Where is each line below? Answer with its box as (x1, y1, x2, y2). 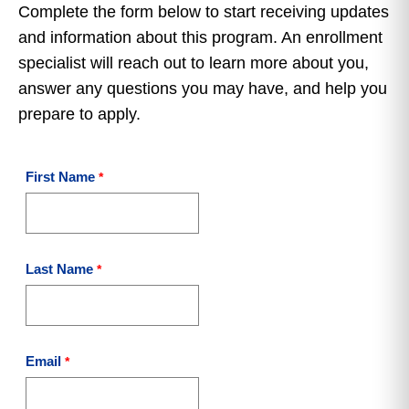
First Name (26, 169, 95, 184)
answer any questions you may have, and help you (18, 79, 387, 98)
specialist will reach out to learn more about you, (18, 54, 369, 72)
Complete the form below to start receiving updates (18, 3, 389, 21)
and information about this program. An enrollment (18, 28, 383, 47)
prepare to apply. (18, 105, 141, 123)
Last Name (26, 261, 93, 277)
